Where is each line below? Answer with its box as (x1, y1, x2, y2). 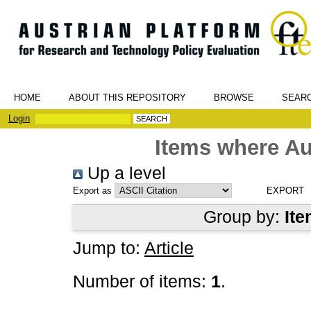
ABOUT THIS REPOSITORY (69, 92, 186, 103)
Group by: (203, 208, 285, 226)
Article (144, 239, 194, 258)
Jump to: (73, 239, 144, 258)
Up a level (83, 164, 166, 183)
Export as (73, 185, 112, 196)
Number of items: (73, 272, 211, 291)
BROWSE (214, 92, 254, 103)
